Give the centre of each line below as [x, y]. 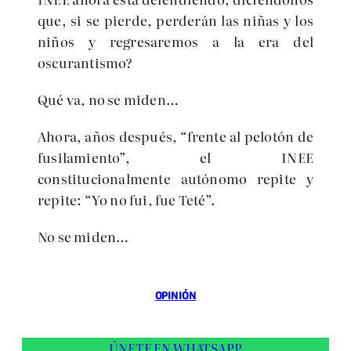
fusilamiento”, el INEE [175, 157]
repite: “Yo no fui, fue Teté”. [127, 199]
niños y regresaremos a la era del [175, 41]
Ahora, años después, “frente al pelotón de [175, 136]
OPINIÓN [175, 296]
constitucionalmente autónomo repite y [175, 178]
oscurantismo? [85, 62]
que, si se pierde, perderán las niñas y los [175, 20]
